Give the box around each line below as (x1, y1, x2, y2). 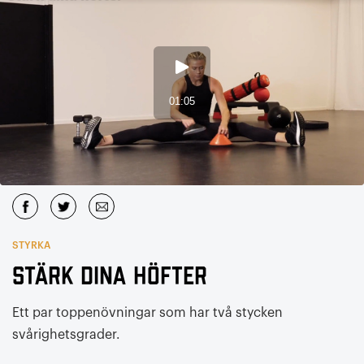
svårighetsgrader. (12, 328, 120, 341)
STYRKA (12, 240, 50, 250)
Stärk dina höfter (12, 262, 207, 292)
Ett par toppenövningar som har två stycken (12, 306, 283, 319)
